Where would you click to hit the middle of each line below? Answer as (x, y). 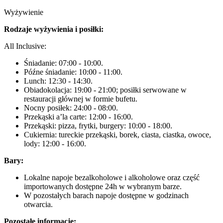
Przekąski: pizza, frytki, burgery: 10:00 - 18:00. (98, 126)
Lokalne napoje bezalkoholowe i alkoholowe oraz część (112, 177)
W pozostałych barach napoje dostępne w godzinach (106, 195)
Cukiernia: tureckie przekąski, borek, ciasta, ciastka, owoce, (117, 135)
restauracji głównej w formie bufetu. (81, 99)
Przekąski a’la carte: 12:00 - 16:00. (78, 117)
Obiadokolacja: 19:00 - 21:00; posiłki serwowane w (105, 90)
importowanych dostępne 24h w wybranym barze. (103, 186)
